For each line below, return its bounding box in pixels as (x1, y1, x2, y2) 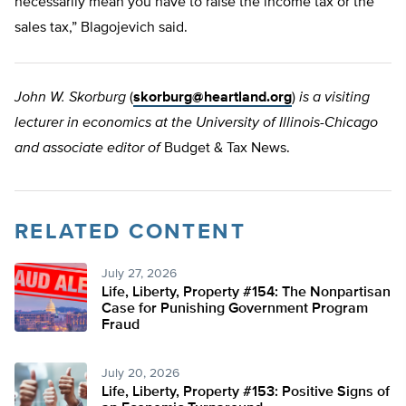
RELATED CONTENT (14, 221, 246, 244)
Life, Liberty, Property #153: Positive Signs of (101, 385, 390, 401)
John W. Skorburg (14, 91, 126, 106)
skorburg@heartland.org (133, 91, 292, 106)
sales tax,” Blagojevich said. (14, 21, 188, 36)
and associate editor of (14, 141, 160, 157)
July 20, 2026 (101, 367, 179, 381)
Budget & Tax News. (160, 141, 290, 157)
